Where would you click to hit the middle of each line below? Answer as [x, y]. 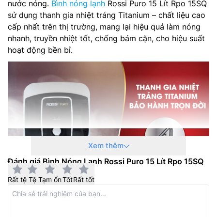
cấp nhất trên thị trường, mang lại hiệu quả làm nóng [104, 27]
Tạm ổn [50, 179]
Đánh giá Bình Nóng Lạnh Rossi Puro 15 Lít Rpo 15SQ [106, 161]
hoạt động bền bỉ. [40, 50]
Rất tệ [17, 179]
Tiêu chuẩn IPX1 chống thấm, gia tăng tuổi [106, 192]
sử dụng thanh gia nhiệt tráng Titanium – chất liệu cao [107, 15]
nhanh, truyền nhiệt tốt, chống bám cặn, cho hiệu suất [106, 39]
